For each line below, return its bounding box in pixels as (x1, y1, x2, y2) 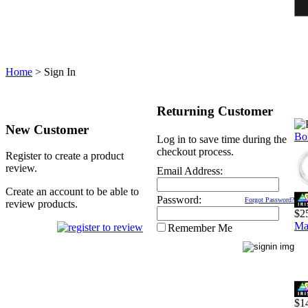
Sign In (44, 66, 76, 78)
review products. (5, 198, 78, 210)
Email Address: (157, 165, 223, 177)
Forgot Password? (245, 196, 294, 203)
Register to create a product (5, 150, 124, 162)
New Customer (5, 122, 89, 137)
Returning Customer (157, 103, 273, 118)
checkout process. (157, 146, 234, 157)
